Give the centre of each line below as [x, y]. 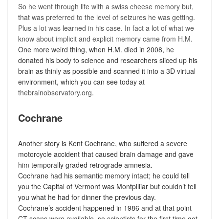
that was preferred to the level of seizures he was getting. [106, 17]
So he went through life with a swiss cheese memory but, [106, 6]
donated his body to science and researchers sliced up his [108, 60]
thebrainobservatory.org [55, 92]
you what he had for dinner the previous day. [87, 197]
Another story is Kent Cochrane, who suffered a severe [102, 143]
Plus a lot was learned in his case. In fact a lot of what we [106, 28]
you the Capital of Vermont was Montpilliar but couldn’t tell [107, 186]
